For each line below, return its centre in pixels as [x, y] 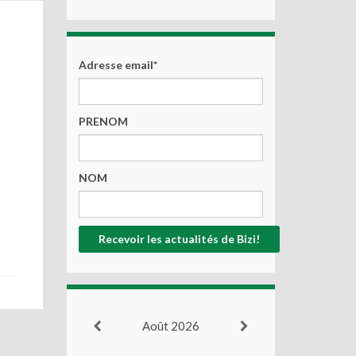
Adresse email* [118, 65]
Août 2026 [171, 326]
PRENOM [103, 121]
